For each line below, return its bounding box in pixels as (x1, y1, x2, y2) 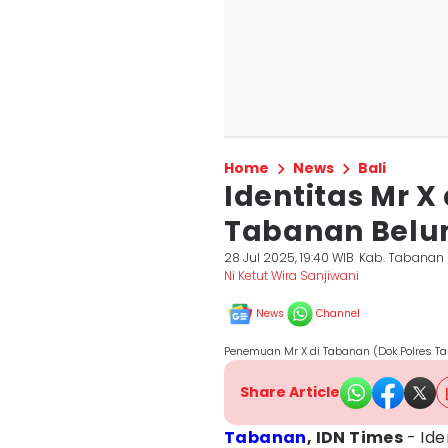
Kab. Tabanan (359, 249, 445, 266)
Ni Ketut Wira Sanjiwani (224, 267, 359, 284)
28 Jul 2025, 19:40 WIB (224, 249, 354, 266)
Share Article (240, 382, 340, 402)
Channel (316, 306, 360, 321)
